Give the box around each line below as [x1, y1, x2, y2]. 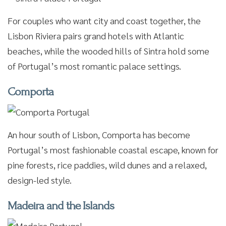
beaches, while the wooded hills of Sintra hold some [8, 45, 209, 56]
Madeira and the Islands [8, 199, 114, 212]
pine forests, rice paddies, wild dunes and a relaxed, [8, 159, 207, 171]
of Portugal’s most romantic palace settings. [8, 60, 181, 72]
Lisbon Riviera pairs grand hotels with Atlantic [8, 30, 184, 41]
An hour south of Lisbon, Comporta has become [8, 129, 190, 140]
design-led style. [8, 174, 72, 186]
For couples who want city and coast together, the [8, 15, 201, 26]
